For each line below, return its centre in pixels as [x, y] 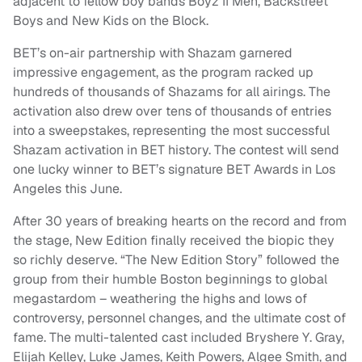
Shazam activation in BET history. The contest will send [176, 150]
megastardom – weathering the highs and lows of [160, 299]
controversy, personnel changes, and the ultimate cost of [179, 318]
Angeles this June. [67, 189]
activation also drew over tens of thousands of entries [172, 112]
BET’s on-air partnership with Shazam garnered [153, 53]
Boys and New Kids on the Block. [111, 21]
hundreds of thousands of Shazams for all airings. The [172, 92]
